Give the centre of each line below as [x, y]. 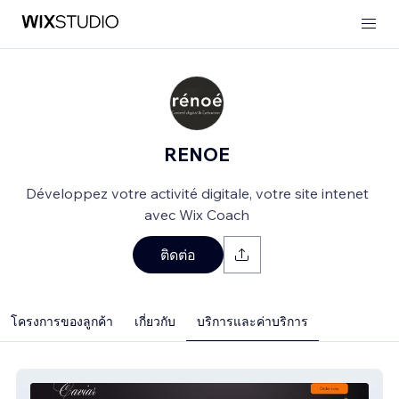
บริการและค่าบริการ [252, 322]
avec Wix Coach [197, 215]
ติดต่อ [178, 255]
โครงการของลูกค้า [62, 322]
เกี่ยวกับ [155, 322]
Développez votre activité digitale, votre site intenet [197, 193]
